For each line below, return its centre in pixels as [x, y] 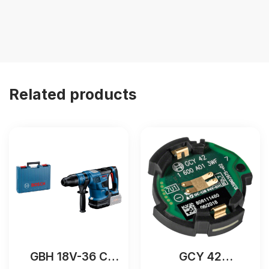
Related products [73, 94]
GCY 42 [200, 256]
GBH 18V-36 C [69, 256]
